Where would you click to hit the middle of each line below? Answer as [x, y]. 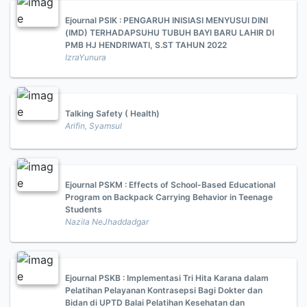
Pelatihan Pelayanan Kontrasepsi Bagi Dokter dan [164, 291]
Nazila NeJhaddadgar [107, 222]
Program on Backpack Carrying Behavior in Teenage [169, 197]
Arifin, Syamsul [94, 126]
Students [84, 210]
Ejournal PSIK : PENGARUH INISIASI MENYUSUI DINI [167, 21]
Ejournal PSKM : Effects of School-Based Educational [170, 185]
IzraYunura [86, 58]
